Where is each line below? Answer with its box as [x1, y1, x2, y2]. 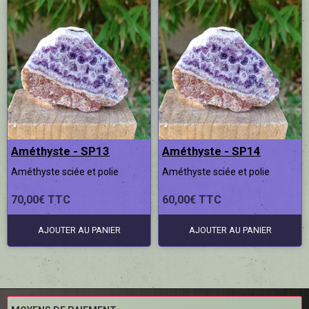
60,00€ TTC [162, 192, 221, 206]
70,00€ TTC [11, 192, 70, 206]
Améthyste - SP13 [11, 143, 110, 158]
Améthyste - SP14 [162, 143, 261, 158]
